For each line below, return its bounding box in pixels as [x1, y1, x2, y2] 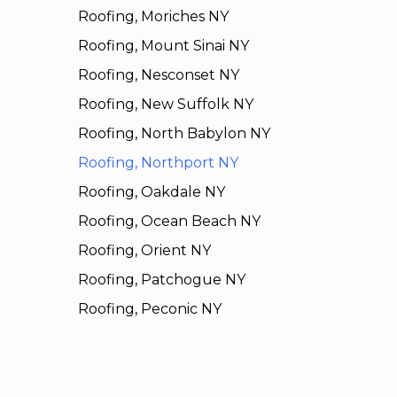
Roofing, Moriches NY [77, 8, 229, 26]
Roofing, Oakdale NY [77, 183, 225, 201]
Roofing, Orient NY [77, 242, 211, 260]
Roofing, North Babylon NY [77, 125, 270, 143]
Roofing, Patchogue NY [77, 271, 245, 289]
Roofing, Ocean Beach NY [77, 213, 261, 230]
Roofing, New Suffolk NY [77, 96, 253, 113]
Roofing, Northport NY [77, 154, 238, 172]
